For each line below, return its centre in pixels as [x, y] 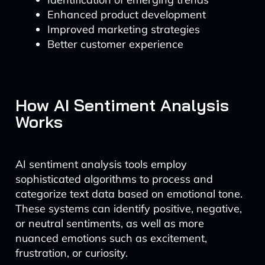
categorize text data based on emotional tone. [129, 194]
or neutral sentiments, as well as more [109, 223]
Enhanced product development [126, 14]
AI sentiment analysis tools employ [101, 164]
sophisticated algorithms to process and [114, 179]
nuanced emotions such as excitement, [111, 238]
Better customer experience [115, 44]
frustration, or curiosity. [71, 253]
